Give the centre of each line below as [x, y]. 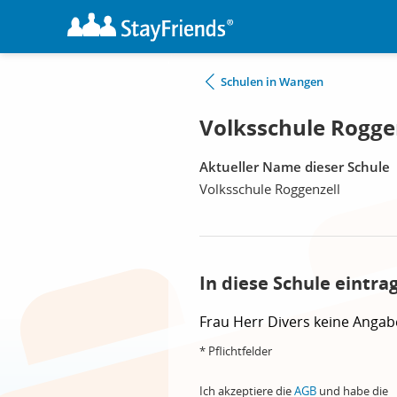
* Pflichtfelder [236, 351]
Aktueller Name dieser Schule [295, 167]
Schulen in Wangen [272, 82]
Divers [291, 322]
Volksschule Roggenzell [270, 189]
